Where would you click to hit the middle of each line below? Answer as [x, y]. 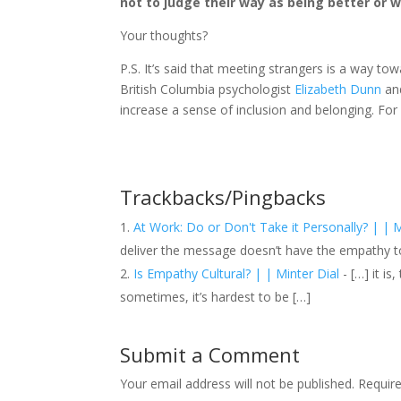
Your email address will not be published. [238, 383]
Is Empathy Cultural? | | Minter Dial [237, 273]
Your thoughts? [164, 35]
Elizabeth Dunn [338, 89]
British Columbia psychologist [208, 89]
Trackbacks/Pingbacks [223, 196]
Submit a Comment [210, 354]
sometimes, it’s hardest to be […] [216, 296]
